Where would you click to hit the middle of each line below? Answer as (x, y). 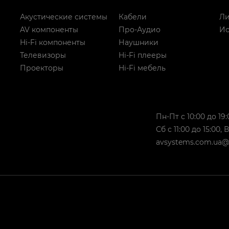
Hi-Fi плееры (142, 55)
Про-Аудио (139, 29)
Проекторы (42, 68)
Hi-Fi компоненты (53, 42)
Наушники (138, 42)
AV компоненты (49, 29)
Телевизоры (43, 55)
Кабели (132, 17)
